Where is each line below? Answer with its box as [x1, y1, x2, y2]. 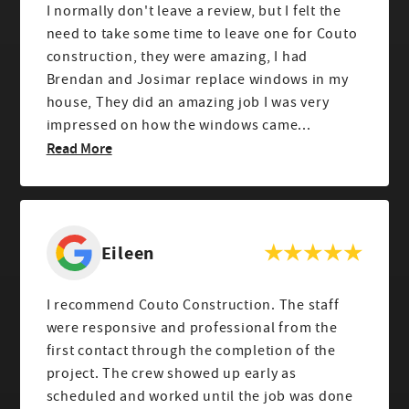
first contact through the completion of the [46, 341, 336, 361]
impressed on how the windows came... [46, 116, 311, 134]
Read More [46, 139, 112, 157]
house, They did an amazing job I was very [46, 93, 330, 111]
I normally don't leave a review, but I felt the [46, 2, 341, 20]
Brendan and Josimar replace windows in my [46, 70, 349, 89]
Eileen [100, 241, 155, 266]
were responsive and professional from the [46, 319, 338, 338]
